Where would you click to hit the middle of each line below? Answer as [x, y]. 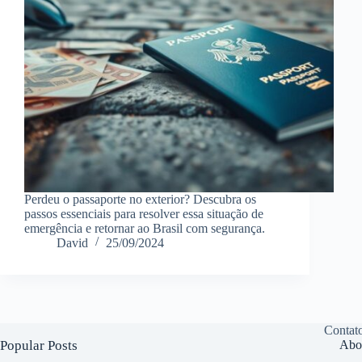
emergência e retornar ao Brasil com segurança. [145, 228]
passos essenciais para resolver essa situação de [144, 213]
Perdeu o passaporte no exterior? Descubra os [140, 199]
